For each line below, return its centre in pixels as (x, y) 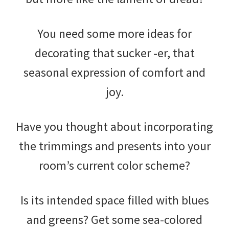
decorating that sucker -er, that (114, 53)
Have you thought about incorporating (114, 126)
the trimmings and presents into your (114, 146)
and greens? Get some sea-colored (114, 219)
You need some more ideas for (114, 33)
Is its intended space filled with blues (114, 200)
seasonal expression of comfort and (114, 72)
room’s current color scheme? (114, 165)
